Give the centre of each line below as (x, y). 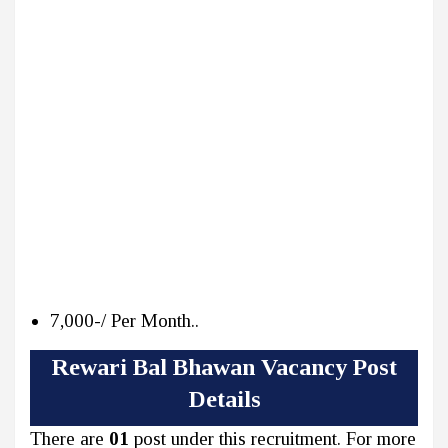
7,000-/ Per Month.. (124, 321)
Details (224, 399)
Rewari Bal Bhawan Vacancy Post (224, 367)
